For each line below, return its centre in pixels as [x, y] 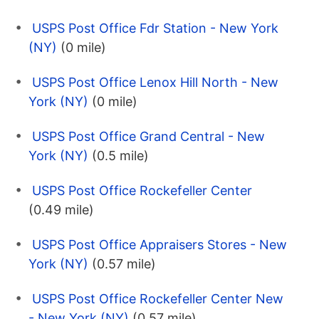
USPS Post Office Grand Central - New [148, 136]
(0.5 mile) [120, 155]
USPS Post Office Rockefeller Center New [158, 298]
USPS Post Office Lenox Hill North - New [155, 82]
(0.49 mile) [61, 209]
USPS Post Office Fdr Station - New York [155, 28]
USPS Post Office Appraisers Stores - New [159, 244]
